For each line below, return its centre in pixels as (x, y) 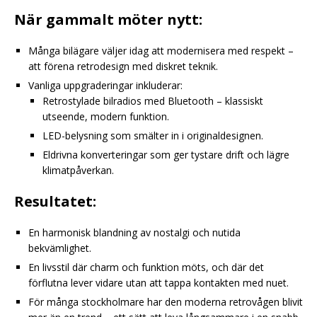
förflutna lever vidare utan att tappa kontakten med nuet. (158, 283)
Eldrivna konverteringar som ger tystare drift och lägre (166, 155)
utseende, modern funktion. (106, 117)
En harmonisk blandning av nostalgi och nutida (134, 233)
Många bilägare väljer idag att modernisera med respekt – (161, 51)
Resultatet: (55, 202)
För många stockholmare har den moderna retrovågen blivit (166, 302)
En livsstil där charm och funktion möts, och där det (146, 267)
